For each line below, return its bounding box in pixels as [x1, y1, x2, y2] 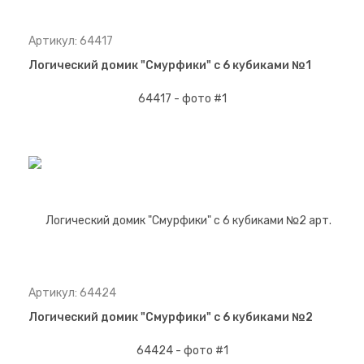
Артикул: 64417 [28, 34, 113, 49]
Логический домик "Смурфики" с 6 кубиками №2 [28, 310, 313, 325]
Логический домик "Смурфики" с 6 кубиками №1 [28, 58, 311, 73]
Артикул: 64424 [28, 286, 116, 301]
